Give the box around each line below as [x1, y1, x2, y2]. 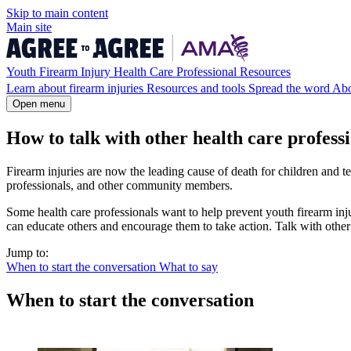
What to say [159, 259, 218, 273]
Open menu [13, 98, 65, 110]
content [69, 6, 108, 20]
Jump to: [6, 245, 49, 259]
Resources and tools [147, 81, 248, 95]
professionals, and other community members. [6, 178, 233, 192]
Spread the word [248, 81, 332, 95]
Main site [6, 20, 52, 34]
